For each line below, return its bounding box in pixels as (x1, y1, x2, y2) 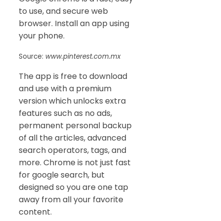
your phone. (19, 30, 65, 41)
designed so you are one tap (19, 181, 128, 193)
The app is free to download (19, 70, 127, 82)
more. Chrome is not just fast (19, 156, 131, 168)
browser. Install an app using (19, 17, 129, 29)
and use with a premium (19, 82, 111, 94)
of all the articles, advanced (19, 132, 126, 144)
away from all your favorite (19, 193, 123, 205)
